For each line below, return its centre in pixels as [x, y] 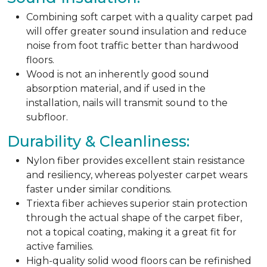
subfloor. [47, 117]
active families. [60, 246]
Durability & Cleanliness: [98, 141]
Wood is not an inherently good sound [118, 74]
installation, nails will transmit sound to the [127, 103]
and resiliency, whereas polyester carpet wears [137, 175]
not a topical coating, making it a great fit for [131, 232]
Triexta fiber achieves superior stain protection [137, 203]
